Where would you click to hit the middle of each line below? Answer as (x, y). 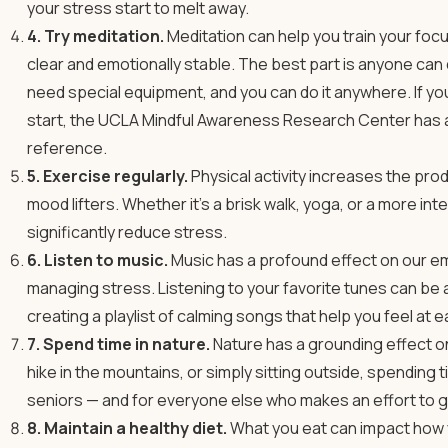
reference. (66, 148)
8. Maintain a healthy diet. (126, 428)
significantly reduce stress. (126, 232)
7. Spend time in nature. (118, 344)
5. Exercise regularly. (107, 176)
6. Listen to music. (97, 260)
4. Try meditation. (95, 36)
